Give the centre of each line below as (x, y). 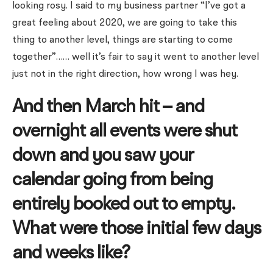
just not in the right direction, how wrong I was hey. (125, 74)
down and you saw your (103, 156)
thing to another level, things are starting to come (122, 40)
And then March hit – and (108, 107)
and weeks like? (71, 253)
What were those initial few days (136, 229)
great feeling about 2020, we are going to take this (125, 23)
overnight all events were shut (125, 132)
